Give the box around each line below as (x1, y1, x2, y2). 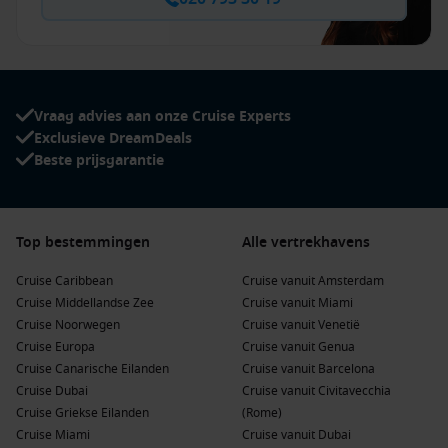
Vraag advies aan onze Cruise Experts (34, 106, 291, 127)
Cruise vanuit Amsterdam (242, 272, 384, 290)
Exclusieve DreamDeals (34, 128, 192, 149)
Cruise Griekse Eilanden (16, 404, 149, 422)
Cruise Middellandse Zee (16, 294, 154, 312)
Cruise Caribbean (16, 272, 113, 290)
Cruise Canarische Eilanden (16, 360, 169, 378)
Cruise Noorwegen (16, 316, 120, 334)
